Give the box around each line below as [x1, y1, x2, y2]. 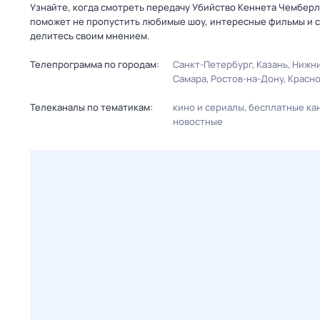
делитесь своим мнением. [30, 29, 150, 42]
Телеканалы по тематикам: [30, 101, 153, 114]
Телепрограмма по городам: [30, 58, 159, 71]
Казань [256, 58, 288, 71]
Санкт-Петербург [173, 58, 252, 71]
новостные [173, 115, 223, 128]
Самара [173, 72, 206, 85]
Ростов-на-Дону [211, 72, 284, 85]
